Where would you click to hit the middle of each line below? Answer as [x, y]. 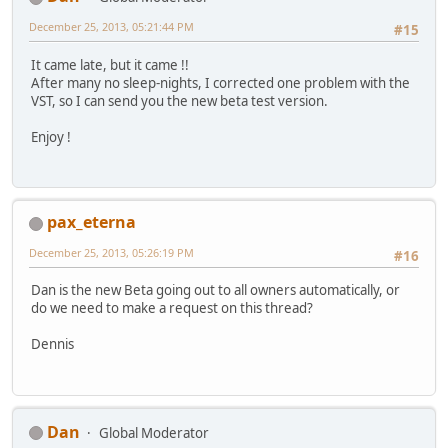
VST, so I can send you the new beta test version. [179, 100]
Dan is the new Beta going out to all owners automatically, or [215, 290]
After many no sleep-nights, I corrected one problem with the [220, 82]
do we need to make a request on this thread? [172, 308]
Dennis [52, 344]
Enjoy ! [51, 136]
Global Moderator [154, 432]
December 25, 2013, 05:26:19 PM [111, 253]
